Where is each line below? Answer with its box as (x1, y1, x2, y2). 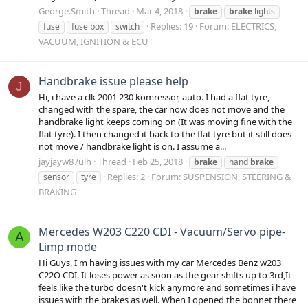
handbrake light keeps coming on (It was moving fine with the (38, 115, 292, 129)
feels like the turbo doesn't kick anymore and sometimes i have (38, 281, 296, 294)
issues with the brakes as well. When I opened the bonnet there (38, 294, 296, 307)
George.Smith (38, 4, 95, 17)
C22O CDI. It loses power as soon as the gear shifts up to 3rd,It (38, 269, 291, 282)
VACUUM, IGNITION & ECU (38, 34, 148, 47)
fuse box (71, 20, 104, 32)
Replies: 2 (107, 170, 145, 183)
